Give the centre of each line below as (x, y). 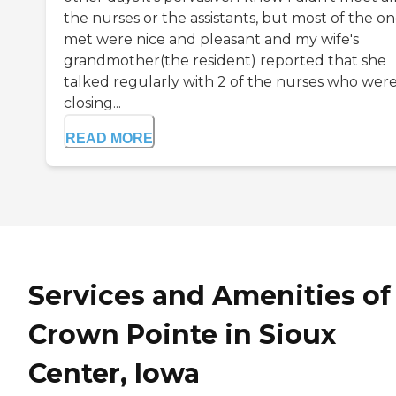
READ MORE (109, 138)
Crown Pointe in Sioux (182, 334)
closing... (92, 103)
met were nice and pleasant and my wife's (211, 39)
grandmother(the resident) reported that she (225, 60)
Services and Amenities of (209, 295)
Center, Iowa (114, 373)
